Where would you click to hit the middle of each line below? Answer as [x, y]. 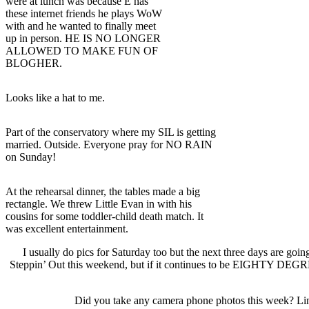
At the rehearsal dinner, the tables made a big [103, 191]
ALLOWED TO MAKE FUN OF [82, 50]
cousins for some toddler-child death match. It [104, 216]
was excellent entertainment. [67, 228]
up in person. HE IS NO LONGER [83, 38]
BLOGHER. [34, 63]
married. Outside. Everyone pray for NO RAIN [109, 144]
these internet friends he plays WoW [84, 13]
